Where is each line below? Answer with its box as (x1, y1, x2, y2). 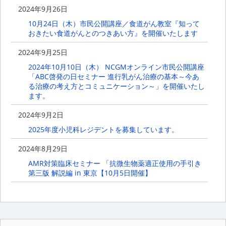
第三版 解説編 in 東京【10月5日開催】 (28, 168, 152, 178)
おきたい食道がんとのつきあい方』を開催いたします (28, 28, 198, 38)
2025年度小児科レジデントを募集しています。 (28, 124, 179, 134)
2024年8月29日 (18, 144, 68, 154)
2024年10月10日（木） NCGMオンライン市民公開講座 (28, 62, 204, 72)
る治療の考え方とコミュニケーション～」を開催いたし (28, 81, 205, 91)
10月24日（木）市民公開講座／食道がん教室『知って (28, 18, 200, 28)
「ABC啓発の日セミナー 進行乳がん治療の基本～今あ (28, 71, 199, 81)
